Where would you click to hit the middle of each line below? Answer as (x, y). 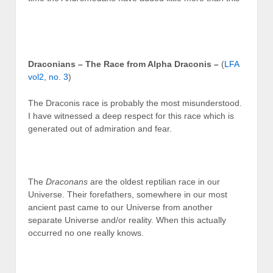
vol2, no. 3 (48, 76)
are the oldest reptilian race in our (154, 182)
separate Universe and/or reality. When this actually (127, 220)
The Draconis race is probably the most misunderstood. (135, 103)
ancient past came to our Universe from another (120, 207)
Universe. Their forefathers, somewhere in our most (128, 195)
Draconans (67, 182)
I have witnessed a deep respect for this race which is (131, 116)
